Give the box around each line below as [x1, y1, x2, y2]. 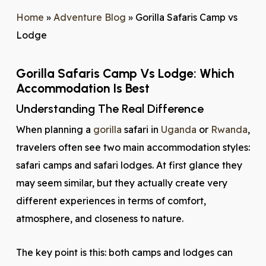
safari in [121, 123, 161, 135]
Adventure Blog [53, 11, 126, 23]
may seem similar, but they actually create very [15, 177, 227, 189]
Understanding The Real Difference [15, 102, 204, 116]
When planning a [15, 123, 93, 135]
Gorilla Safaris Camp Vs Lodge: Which [15, 66, 234, 81]
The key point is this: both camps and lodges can [15, 246, 233, 258]
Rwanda [210, 123, 248, 135]
